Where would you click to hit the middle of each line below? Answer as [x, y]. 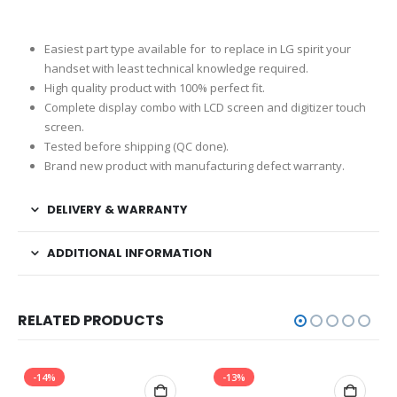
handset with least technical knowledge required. [176, 69]
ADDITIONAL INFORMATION [129, 253]
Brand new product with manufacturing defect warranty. [194, 166]
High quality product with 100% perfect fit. [154, 88]
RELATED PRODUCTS [91, 321]
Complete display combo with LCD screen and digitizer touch [205, 108]
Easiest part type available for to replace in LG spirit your [197, 49]
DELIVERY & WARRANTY [117, 210]
